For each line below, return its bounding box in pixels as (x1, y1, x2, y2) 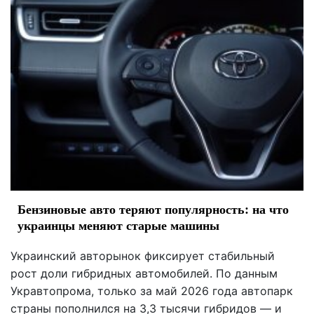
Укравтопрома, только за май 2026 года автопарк (11, 283, 293, 298)
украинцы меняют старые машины (18, 215, 219, 234)
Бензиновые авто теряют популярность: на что (18, 199, 289, 218)
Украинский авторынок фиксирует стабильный (11, 248, 275, 263)
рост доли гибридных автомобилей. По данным (11, 266, 278, 280)
